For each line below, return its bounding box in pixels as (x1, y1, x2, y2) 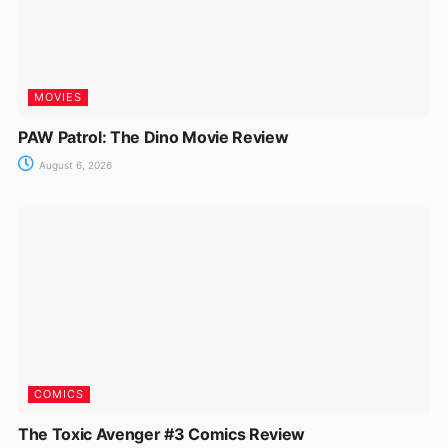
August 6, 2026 (35, 158, 112, 171)
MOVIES (33, 89, 82, 104)
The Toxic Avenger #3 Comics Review (17, 423, 305, 444)
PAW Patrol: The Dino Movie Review (17, 126, 289, 147)
